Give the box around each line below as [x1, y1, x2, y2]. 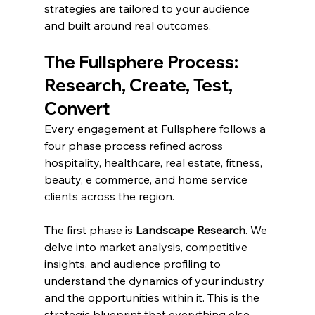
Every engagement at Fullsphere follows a [44, 122, 269, 136]
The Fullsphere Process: [44, 51, 242, 73]
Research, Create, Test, [44, 75, 236, 96]
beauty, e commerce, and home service [44, 172, 250, 187]
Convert [44, 98, 110, 120]
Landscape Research [135, 223, 245, 238]
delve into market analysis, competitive [44, 240, 250, 255]
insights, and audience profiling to [44, 257, 224, 271]
